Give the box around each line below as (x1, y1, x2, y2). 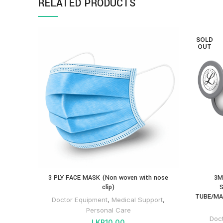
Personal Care (86, 206, 131, 215)
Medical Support (111, 196, 163, 204)
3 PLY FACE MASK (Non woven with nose (48, 173, 168, 183)
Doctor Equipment (52, 196, 108, 204)
